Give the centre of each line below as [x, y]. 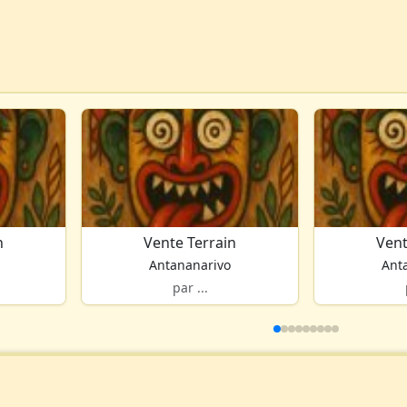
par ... [190, 287]
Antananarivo [190, 264]
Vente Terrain [190, 242]
